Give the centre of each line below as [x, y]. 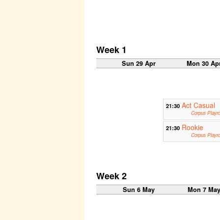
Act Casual [198, 105]
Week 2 [111, 176]
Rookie [192, 127]
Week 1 [111, 50]
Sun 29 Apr [139, 64]
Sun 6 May [139, 190]
